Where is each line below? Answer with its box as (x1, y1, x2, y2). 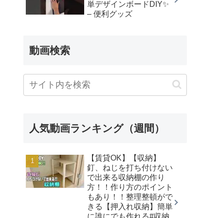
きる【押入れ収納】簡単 (87, 202, 173, 211)
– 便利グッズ (87, 9, 132, 18)
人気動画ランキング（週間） (29, 122, 164, 134)
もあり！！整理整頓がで (87, 192, 173, 201)
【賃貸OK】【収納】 (87, 153, 161, 162)
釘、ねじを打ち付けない (87, 163, 173, 172)
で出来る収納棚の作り (87, 173, 165, 182)
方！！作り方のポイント (87, 182, 173, 191)
